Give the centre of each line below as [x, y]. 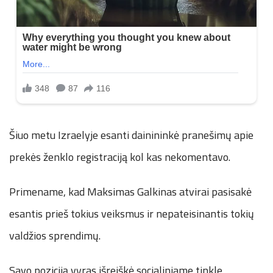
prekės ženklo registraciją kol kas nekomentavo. [120, 157]
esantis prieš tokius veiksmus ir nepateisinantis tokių [132, 213]
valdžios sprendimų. [55, 235]
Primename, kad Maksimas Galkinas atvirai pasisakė [130, 191]
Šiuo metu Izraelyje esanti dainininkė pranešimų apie [131, 135]
